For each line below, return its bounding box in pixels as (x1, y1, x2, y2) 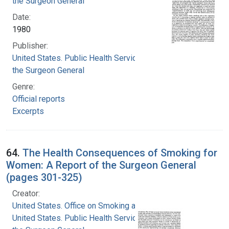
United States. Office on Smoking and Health (12, 200, 169, 211)
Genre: (12, 81, 35, 91)
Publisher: (12, 40, 48, 51)
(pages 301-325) (6, 171, 82, 184)
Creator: (12, 188, 40, 198)
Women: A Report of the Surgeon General (6, 158, 196, 171)
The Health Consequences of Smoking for (22, 146, 217, 159)
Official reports (12, 94, 65, 104)
